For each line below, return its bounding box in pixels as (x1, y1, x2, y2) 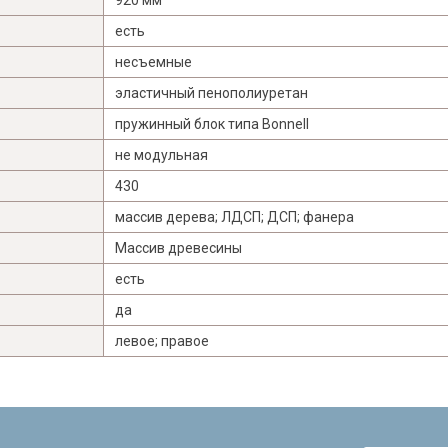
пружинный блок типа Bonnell (115, 115, 309, 132)
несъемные (115, 53, 192, 70)
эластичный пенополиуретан (115, 84, 308, 101)
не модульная (115, 146, 208, 163)
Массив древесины (115, 239, 242, 256)
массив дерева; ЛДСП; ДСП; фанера (115, 208, 354, 225)
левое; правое (115, 332, 209, 349)
